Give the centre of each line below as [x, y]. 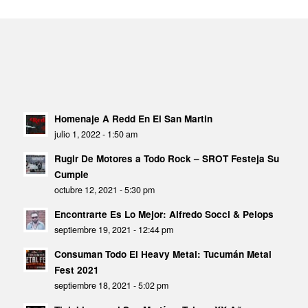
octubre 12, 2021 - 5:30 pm [104, 189]
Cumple [71, 174]
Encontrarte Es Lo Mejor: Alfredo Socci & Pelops [164, 214]
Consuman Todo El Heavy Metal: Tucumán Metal [163, 254]
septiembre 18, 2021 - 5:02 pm [111, 285]
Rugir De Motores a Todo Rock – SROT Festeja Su [166, 158]
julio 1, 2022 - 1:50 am [96, 134]
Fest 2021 [76, 269]
